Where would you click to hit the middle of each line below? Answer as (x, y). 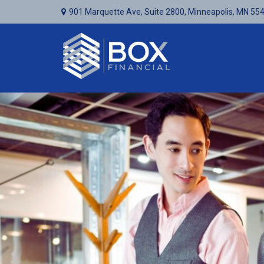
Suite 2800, (165, 11)
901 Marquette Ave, (106, 11)
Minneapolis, (211, 11)
